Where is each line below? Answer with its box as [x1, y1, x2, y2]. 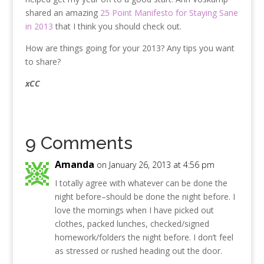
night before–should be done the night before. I [54, 191, 235, 203]
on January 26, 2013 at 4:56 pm [96, 159, 214, 171]
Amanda [54, 158, 94, 171]
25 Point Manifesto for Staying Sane [100, 7, 238, 19]
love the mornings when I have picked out [54, 204, 214, 216]
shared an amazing [25, 7, 100, 19]
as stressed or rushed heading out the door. [54, 245, 222, 257]
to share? [25, 56, 61, 68]
